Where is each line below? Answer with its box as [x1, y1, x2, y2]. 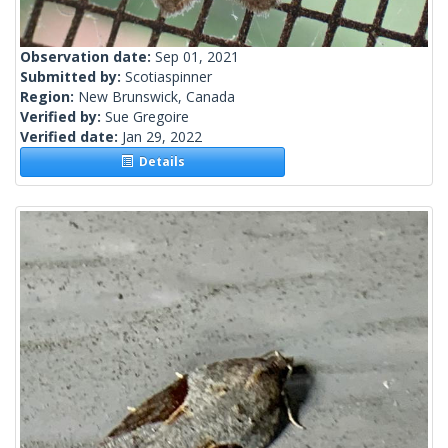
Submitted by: [20, 67, 125, 87]
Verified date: [20, 127, 122, 147]
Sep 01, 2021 [155, 47, 239, 67]
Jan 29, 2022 [122, 127, 202, 147]
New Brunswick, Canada [78, 87, 235, 107]
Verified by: [20, 107, 105, 127]
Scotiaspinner [125, 67, 212, 87]
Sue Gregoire [105, 107, 189, 127]
